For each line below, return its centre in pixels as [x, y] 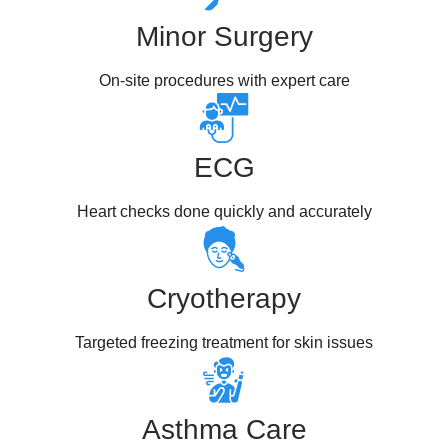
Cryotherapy [224, 298]
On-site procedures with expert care [224, 80]
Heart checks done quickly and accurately [224, 211]
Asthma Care [224, 429]
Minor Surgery [224, 36]
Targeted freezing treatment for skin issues [224, 342]
